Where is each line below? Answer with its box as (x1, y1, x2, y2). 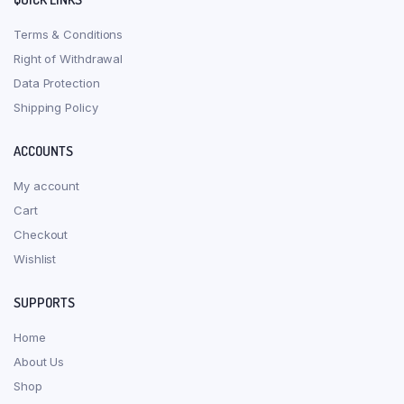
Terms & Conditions (14, 26, 124, 41)
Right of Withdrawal (14, 50, 124, 66)
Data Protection (14, 75, 100, 90)
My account (14, 178, 79, 193)
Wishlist (14, 251, 57, 266)
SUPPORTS (14, 293, 75, 311)
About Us (14, 353, 65, 369)
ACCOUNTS (14, 142, 73, 160)
